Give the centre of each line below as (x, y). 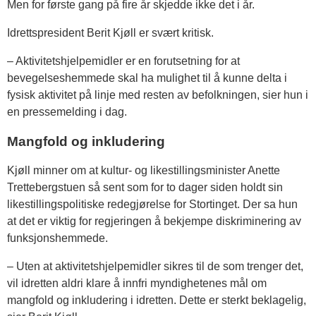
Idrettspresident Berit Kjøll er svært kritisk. (110, 33)
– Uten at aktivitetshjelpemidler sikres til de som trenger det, (155, 267)
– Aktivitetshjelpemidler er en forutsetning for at (123, 61)
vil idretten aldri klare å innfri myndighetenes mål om (137, 284)
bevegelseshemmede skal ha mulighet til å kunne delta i (147, 78)
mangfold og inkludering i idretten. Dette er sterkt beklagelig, (157, 300)
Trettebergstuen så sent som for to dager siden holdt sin (145, 188)
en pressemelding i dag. (67, 112)
